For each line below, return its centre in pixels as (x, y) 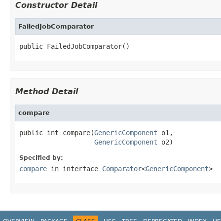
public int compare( (57, 132)
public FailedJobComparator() (74, 46)
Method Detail (47, 91)
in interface (74, 168)
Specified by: (41, 158)
